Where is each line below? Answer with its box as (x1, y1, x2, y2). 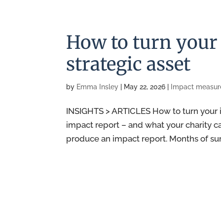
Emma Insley (76, 82, 119, 91)
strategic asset (66, 52, 191, 75)
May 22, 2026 (124, 82, 166, 91)
